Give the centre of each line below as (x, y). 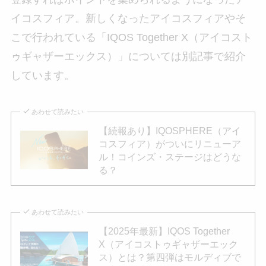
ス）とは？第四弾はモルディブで (170, 257)
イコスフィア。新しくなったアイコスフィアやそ (128, 18)
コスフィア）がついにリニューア (170, 143)
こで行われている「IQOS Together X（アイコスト (131, 37)
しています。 (42, 75)
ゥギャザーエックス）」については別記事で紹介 (128, 56)
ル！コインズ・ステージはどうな (170, 156)
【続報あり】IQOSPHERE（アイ (170, 130)
